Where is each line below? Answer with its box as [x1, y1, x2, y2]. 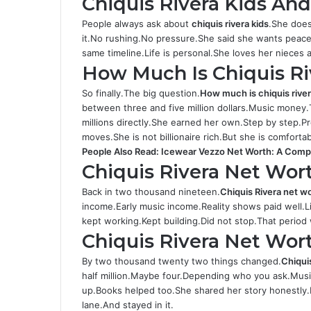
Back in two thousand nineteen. [82, 186, 220, 197]
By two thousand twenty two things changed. [82, 255, 281, 267]
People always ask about [82, 18, 192, 29]
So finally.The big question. [82, 87, 200, 99]
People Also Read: [82, 146, 161, 157]
